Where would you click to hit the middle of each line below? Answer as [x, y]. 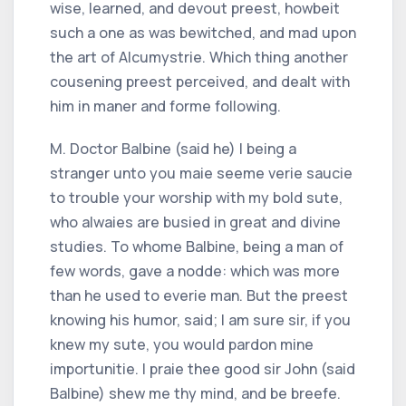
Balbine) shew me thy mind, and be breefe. [195, 393]
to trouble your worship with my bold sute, [196, 197]
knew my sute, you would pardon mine [182, 344]
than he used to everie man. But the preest [199, 295]
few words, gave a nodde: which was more [195, 271]
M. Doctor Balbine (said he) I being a [173, 148]
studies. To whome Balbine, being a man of [197, 246]
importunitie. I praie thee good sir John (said [203, 368]
